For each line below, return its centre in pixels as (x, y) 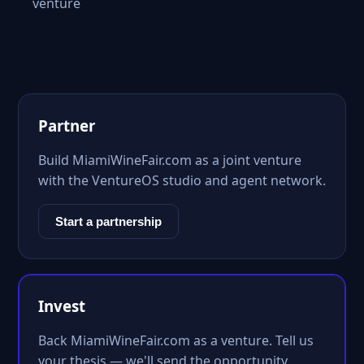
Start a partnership (108, 221)
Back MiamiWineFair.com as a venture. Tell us (176, 340)
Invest (62, 306)
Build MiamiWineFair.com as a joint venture (170, 160)
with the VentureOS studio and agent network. (182, 180)
